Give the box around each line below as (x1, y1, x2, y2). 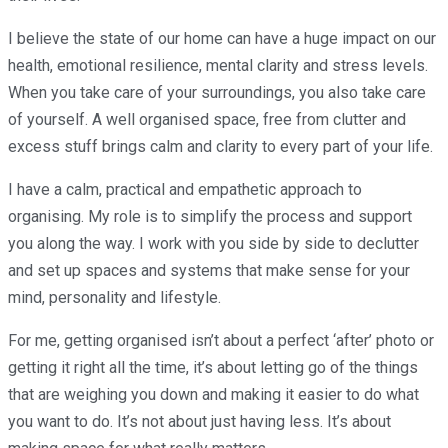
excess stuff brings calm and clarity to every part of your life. (8, 136, 437, 156)
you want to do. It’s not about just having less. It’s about (8, 411, 391, 431)
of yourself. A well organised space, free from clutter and (8, 109, 406, 129)
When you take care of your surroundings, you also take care (8, 82, 426, 102)
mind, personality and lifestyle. (8, 287, 225, 307)
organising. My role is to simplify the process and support (8, 206, 412, 226)
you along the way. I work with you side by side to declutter (8, 233, 419, 253)
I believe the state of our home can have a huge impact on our (8, 28, 436, 48)
